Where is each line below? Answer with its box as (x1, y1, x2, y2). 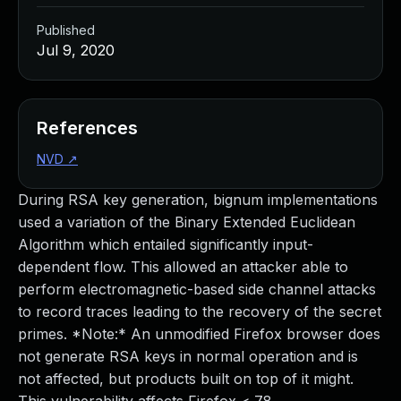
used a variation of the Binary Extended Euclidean (18, 213, 355, 231)
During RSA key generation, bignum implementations (18, 191, 378, 209)
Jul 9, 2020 (37, 41, 115, 59)
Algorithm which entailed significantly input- (18, 235, 313, 253)
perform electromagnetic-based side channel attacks (18, 280, 376, 298)
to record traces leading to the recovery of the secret (18, 303, 381, 320)
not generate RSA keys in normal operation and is (18, 347, 358, 365)
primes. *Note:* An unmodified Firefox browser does (18, 325, 380, 343)
